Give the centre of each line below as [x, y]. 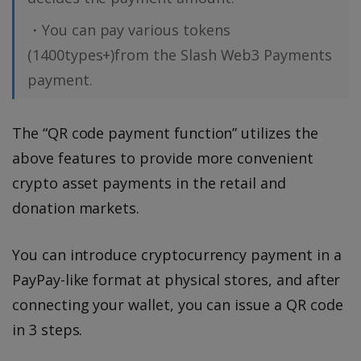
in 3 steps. [48, 330]
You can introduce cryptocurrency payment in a [177, 255]
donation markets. [76, 208]
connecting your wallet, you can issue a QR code [178, 305]
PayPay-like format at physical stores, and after [176, 280]
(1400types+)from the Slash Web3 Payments [180, 55]
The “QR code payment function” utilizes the [165, 133]
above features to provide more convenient [163, 158]
